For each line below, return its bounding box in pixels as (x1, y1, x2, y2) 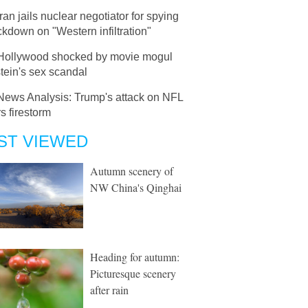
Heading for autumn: (90, 250, 179, 264)
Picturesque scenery (90, 266, 176, 280)
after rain (90, 283, 129, 297)
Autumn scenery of (90, 164, 173, 178)
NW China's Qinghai (90, 180, 181, 195)
